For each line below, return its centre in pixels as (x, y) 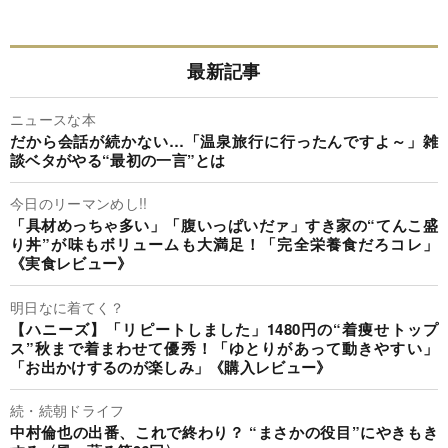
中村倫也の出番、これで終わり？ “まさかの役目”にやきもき (224, 432)
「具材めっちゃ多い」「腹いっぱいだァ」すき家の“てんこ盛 (224, 225)
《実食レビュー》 (71, 263)
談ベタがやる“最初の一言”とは (118, 159)
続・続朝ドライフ (67, 410)
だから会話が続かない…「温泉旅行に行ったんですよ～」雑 (224, 140)
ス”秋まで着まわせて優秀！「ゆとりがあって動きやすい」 (224, 347)
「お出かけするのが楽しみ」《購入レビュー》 (171, 366)
